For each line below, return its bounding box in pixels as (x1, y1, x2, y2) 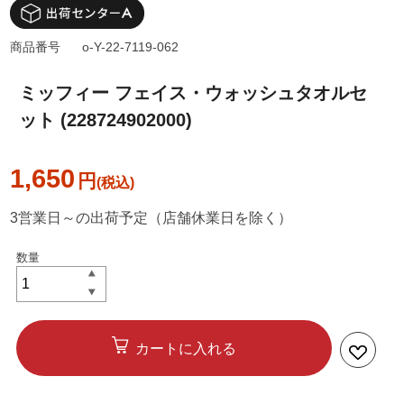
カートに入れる (135, 341, 237, 357)
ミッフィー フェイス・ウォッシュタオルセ (19, 83, 368, 104)
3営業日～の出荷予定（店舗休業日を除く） (10, 210, 293, 226)
